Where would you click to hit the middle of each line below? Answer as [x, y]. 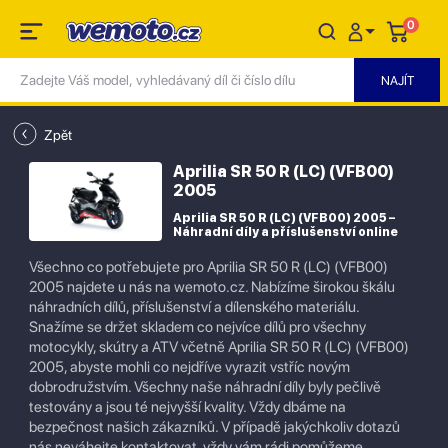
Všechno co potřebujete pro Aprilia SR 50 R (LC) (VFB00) [208, 267]
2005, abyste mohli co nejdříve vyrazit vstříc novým [189, 367]
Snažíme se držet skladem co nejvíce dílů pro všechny [197, 327]
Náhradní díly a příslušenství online [285, 232]
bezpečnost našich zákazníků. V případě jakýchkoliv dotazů [214, 427]
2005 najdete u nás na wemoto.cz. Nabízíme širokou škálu [212, 287]
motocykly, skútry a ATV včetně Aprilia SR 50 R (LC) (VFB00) [219, 347]
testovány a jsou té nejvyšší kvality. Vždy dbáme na [187, 407]
